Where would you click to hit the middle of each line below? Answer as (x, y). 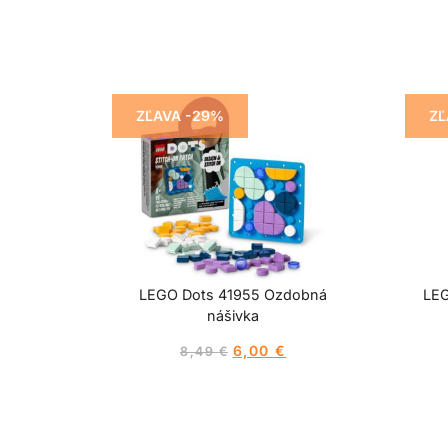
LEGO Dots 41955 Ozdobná (233, 294)
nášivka (233, 315)
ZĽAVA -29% (180, 115)
